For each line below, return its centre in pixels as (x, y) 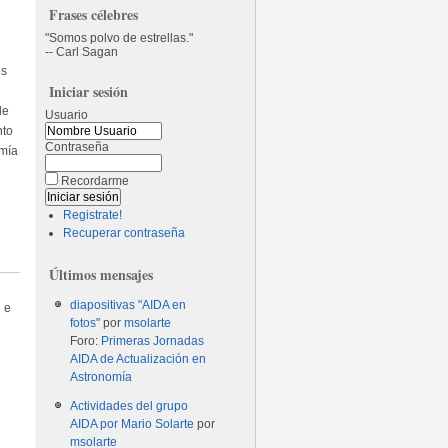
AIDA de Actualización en (138, 359)
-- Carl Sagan (82, 52)
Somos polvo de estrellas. (119, 38)
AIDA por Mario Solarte (132, 424)
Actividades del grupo (129, 406)
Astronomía (101, 377)
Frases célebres (94, 14)
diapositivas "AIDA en (128, 305)
